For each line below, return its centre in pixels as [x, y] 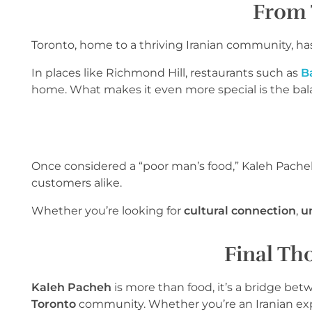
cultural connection [240, 210]
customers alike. [77, 182]
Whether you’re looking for [108, 210]
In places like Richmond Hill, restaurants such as [166, 72]
